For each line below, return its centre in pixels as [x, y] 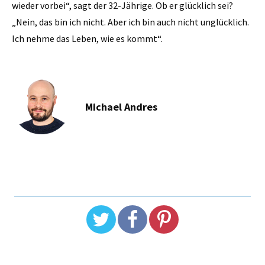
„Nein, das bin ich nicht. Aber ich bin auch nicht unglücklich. [130, 22]
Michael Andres [121, 106]
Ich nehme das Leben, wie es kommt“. [88, 38]
